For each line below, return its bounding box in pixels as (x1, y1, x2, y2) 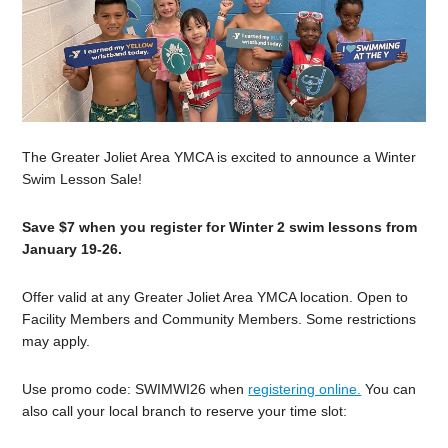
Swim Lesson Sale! (22, 170, 143, 187)
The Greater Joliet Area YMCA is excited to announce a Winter (22, 148, 417, 165)
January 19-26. (22, 240, 123, 257)
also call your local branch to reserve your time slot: (22, 402, 348, 419)
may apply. (22, 332, 91, 349)
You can (361, 380, 417, 397)
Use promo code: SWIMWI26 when (22, 380, 249, 397)
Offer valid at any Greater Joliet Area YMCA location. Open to (22, 288, 409, 305)
